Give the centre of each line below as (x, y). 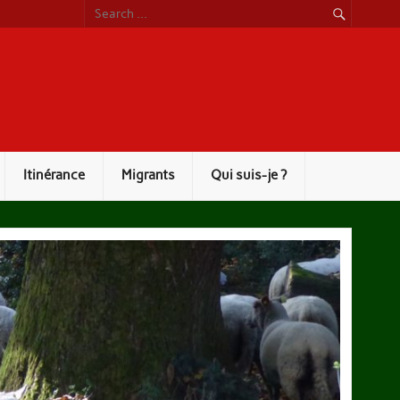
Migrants (148, 175)
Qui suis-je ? (249, 175)
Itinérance (54, 175)
